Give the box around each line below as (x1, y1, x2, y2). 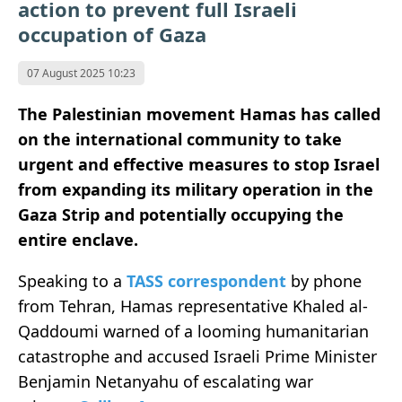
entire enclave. (18, 229, 138, 251)
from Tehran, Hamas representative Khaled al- (18, 295, 368, 318)
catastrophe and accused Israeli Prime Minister (18, 345, 377, 368)
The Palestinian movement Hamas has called (18, 103, 380, 126)
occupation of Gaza (18, 21, 206, 48)
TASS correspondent (127, 270, 286, 293)
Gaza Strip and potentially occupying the (18, 204, 344, 226)
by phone (291, 270, 362, 293)
